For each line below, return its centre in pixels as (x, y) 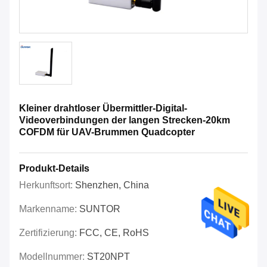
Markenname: (49, 209)
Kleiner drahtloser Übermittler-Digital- (103, 108)
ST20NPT (108, 257)
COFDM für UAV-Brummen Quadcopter (107, 132)
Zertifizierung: (49, 233)
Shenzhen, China (112, 185)
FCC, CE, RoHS (114, 233)
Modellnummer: (53, 257)
